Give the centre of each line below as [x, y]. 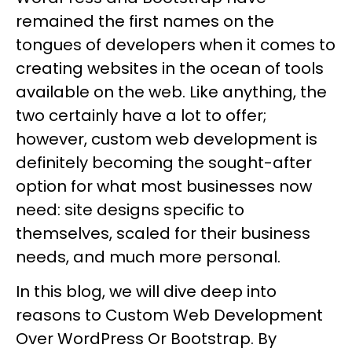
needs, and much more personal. [148, 257]
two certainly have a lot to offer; [141, 115]
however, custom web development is [167, 139]
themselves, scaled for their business [163, 233]
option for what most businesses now [164, 186]
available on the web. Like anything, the [171, 92]
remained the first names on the [145, 21]
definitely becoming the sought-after [164, 162]
